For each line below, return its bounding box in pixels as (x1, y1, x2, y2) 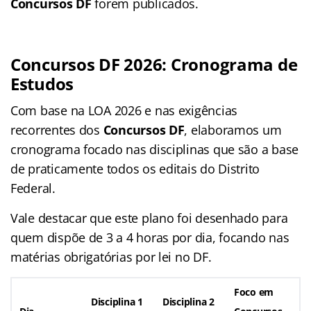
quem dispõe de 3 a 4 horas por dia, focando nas (10, 228, 289, 246)
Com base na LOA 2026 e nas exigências (10, 101, 238, 119)
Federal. (10, 179, 56, 196)
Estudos (10, 72, 74, 95)
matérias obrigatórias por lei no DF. (10, 248, 212, 265)
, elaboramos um (184, 121, 282, 138)
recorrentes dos (10, 121, 103, 138)
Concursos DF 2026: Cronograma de (10, 52, 298, 76)
